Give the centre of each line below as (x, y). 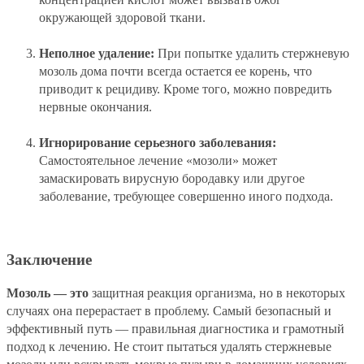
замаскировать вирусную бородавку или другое (172, 178)
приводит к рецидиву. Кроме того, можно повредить (185, 89)
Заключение (49, 260)
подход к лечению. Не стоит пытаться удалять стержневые (169, 347)
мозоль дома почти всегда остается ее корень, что (175, 71)
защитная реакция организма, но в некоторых (217, 293)
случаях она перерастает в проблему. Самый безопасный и (169, 311)
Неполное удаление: (97, 53)
